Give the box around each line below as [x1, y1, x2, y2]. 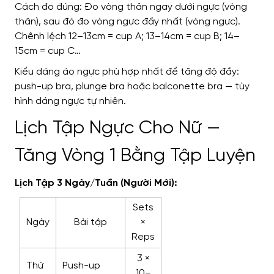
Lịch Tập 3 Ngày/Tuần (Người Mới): [15, 178, 177, 189]
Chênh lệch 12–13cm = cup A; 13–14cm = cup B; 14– [15, 31, 240, 42]
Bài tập [74, 217, 107, 228]
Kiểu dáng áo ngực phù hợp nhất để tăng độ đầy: [15, 67, 239, 78]
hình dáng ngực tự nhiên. [15, 96, 126, 107]
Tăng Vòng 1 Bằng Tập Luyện [15, 146, 256, 166]
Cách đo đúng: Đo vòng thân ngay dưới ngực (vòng [15, 2, 247, 13]
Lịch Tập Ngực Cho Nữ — [15, 119, 220, 139]
